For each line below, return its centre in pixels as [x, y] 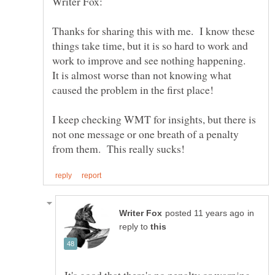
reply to [135, 227]
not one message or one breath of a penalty [145, 134]
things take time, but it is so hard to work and [150, 45]
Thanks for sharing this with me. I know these [153, 30]
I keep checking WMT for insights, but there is [154, 119]
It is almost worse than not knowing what [142, 75]
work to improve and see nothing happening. [151, 60]
